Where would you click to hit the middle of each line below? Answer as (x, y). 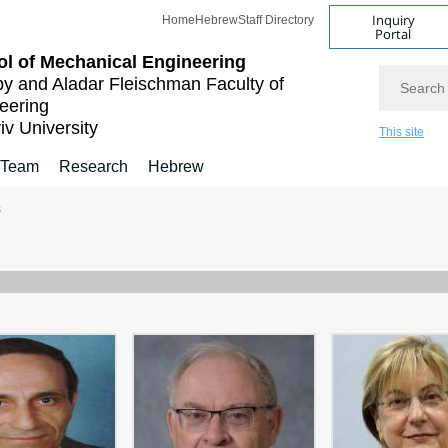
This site (401, 132)
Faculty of (245, 84)
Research (93, 166)
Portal (393, 33)
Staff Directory (276, 20)
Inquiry (393, 19)
